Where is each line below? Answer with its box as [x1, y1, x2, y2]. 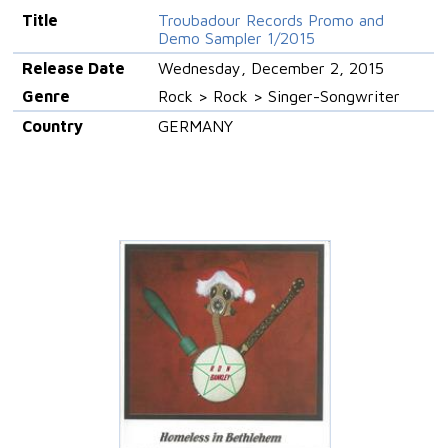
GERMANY [157, 117, 233, 135]
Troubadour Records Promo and [157, 11, 384, 29]
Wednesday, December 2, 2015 [157, 59, 384, 77]
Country [21, 117, 83, 135]
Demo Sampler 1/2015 [157, 29, 315, 47]
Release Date [21, 59, 125, 77]
